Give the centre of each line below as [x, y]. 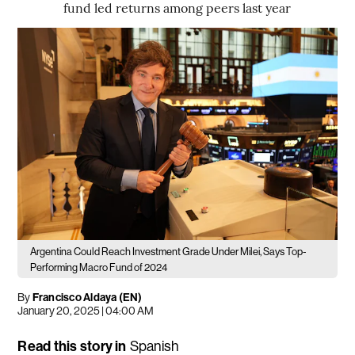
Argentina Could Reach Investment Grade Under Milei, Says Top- [168, 252]
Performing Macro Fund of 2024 [99, 268]
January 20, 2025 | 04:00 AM [86, 311]
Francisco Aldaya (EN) [87, 298]
